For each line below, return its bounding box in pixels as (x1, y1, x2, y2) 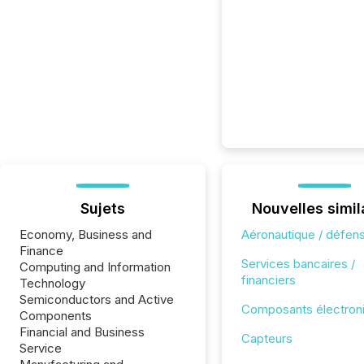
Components (19, 308, 92, 323)
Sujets (80, 200, 125, 217)
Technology (19, 275, 85, 291)
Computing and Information (19, 259, 171, 275)
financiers (240, 272, 296, 288)
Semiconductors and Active (19, 292, 174, 307)
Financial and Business (19, 324, 145, 340)
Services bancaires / (240, 256, 355, 271)
